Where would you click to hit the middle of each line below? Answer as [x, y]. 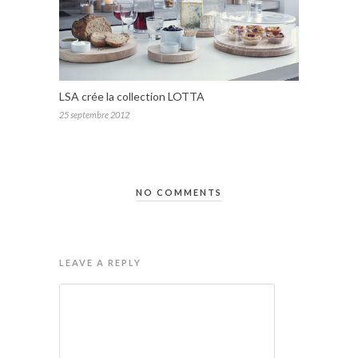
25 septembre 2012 [94, 115]
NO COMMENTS [179, 193]
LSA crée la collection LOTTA [132, 97]
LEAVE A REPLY [100, 263]
